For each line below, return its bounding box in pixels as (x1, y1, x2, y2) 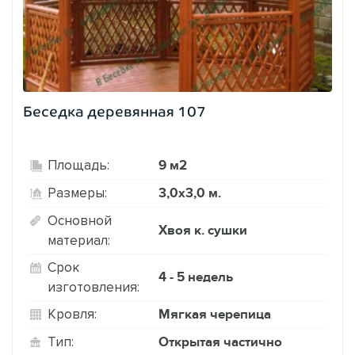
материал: (48, 232, 110, 247)
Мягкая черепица (158, 306, 271, 323)
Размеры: (48, 185, 107, 200)
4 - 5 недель (158, 269, 233, 285)
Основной (48, 212, 112, 227)
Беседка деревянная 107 (23, 103, 206, 120)
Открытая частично (158, 334, 282, 350)
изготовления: (48, 279, 139, 294)
